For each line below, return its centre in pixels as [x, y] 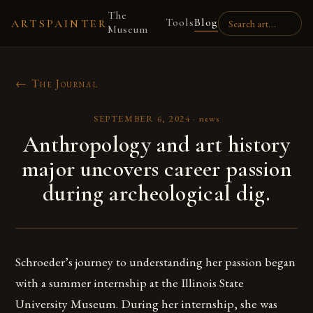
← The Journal [57, 83]
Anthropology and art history [156, 144]
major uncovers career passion [156, 169]
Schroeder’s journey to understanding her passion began [156, 262]
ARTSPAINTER [60, 23]
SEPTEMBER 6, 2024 [142, 118]
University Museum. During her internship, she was [147, 304]
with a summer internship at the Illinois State [130, 283]
